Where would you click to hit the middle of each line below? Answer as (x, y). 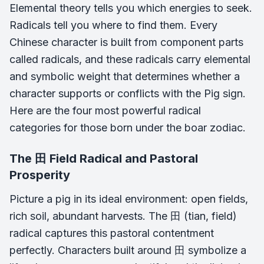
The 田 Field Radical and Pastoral (104, 159)
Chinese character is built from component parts (126, 42)
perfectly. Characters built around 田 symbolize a (128, 250)
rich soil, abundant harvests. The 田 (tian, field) (123, 216)
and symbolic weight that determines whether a (125, 76)
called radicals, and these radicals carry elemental (130, 59)
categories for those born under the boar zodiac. (128, 128)
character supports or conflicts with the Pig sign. (128, 93)
